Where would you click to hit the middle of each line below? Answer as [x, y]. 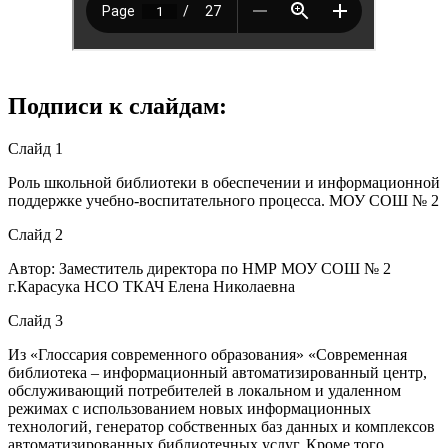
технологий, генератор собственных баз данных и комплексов [221, 426]
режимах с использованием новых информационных [189, 408]
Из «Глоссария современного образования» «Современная [207, 354]
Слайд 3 [35, 320]
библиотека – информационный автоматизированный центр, [217, 372]
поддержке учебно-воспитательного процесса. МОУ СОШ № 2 [223, 200]
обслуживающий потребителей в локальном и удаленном [204, 390]
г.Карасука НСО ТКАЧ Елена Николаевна [151, 286]
